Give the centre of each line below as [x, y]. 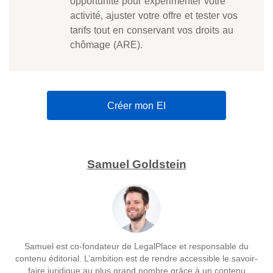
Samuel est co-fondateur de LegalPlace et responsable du [136, 246]
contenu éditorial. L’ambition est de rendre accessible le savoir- [136, 258]
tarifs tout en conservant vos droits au [152, 30]
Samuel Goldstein [136, 165]
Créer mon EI [136, 105]
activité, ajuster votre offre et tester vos [154, 15]
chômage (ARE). [106, 44]
